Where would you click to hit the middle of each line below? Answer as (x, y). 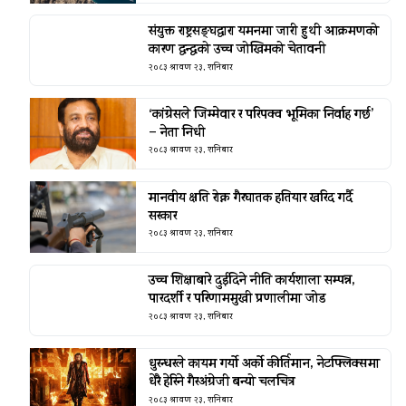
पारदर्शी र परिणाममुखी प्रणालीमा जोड (237, 300)
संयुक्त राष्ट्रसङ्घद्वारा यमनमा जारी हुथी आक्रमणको (263, 32)
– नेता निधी (176, 133)
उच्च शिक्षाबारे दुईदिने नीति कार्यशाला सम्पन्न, (251, 282)
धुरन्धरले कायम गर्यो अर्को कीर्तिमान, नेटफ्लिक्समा (264, 365)
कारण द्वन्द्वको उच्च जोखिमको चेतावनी (237, 50)
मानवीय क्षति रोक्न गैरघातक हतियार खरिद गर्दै (250, 198)
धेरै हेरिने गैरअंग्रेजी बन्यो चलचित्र (222, 383)
